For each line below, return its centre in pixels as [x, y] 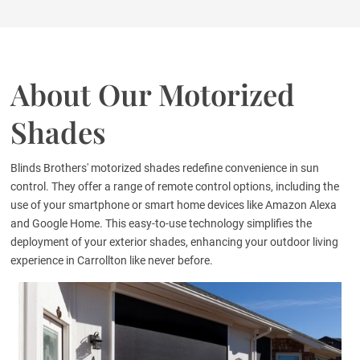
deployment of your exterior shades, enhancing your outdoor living [175, 242]
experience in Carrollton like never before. [112, 261]
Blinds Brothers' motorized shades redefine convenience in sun [165, 168]
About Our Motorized [153, 94]
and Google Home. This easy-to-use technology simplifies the [162, 224]
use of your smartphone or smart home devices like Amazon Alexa [174, 205]
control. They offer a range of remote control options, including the [175, 187]
